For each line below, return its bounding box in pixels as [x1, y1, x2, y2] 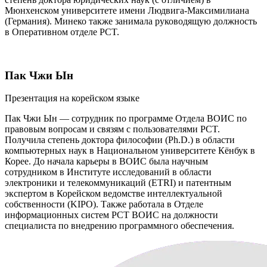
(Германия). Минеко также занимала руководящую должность [5, 15, 257, 26]
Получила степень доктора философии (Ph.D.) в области [5, 135, 235, 145]
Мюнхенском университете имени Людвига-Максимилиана [5, 5, 249, 15]
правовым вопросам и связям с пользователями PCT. [5, 124, 220, 135]
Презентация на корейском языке [5, 93, 139, 104]
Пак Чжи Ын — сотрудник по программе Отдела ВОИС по [5, 113, 247, 124]
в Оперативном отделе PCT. [5, 26, 119, 37]
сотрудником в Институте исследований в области [5, 167, 212, 178]
